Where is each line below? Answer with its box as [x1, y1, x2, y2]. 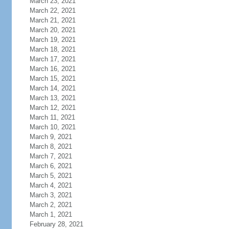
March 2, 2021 [29, 201, 72, 209]
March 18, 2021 [29, 45, 76, 53]
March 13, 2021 [29, 94, 76, 102]
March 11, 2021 [29, 113, 75, 121]
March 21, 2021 [29, 16, 76, 24]
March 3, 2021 [29, 191, 72, 199]
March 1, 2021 [29, 211, 72, 218]
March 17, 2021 [29, 55, 76, 63]
